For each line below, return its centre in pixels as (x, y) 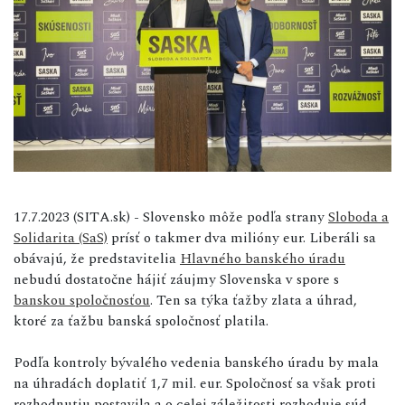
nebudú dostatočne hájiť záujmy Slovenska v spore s (176, 279)
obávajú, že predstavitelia (97, 258)
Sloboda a (358, 217)
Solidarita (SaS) (61, 237)
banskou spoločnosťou (82, 300)
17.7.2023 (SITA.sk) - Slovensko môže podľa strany (171, 217)
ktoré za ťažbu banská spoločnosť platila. (141, 320)
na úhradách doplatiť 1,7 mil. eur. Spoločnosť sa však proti (195, 383)
